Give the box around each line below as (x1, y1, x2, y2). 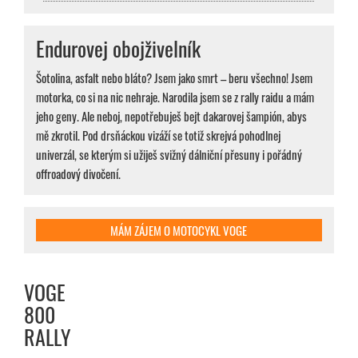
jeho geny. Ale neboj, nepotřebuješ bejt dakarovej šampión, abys (36, 107, 307, 125)
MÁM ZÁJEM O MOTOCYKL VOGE (110, 221, 248, 240)
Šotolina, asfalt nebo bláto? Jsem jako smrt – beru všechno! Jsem (36, 69, 312, 87)
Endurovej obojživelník (36, 33, 201, 65)
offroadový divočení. (36, 165, 121, 183)
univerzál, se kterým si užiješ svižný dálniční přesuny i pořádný (36, 145, 302, 164)
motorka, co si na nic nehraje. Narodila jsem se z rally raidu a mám (36, 88, 314, 106)
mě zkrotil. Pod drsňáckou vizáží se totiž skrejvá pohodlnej (36, 126, 280, 145)
